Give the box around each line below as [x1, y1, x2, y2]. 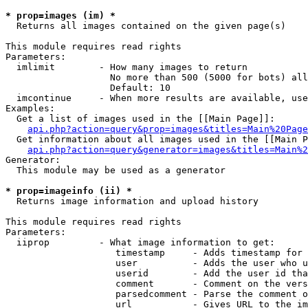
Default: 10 [5, 82, 170, 93]
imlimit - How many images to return [5, 62, 247, 72]
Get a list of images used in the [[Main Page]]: [5, 113, 275, 124]
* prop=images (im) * [5, 10, 115, 21]
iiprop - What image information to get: [5, 237, 275, 247]
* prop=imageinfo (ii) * [5, 186, 132, 196]
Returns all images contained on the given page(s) [5, 21, 286, 31]
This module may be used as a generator [5, 165, 225, 175]
